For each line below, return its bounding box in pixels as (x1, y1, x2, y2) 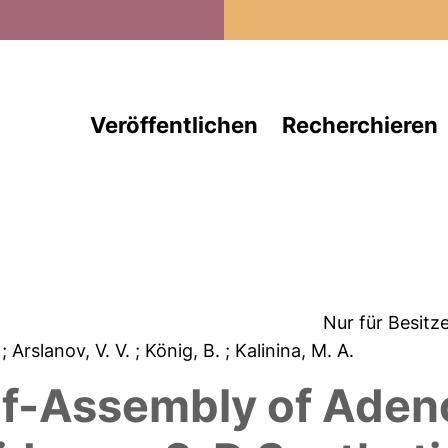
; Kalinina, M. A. (225, 340, 360, 361)
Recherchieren (281, 112, 438, 138)
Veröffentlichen (89, 112, 258, 138)
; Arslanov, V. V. (2, 340, 136, 361)
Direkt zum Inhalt (223, 2, 368, 23)
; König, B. (135, 340, 226, 361)
